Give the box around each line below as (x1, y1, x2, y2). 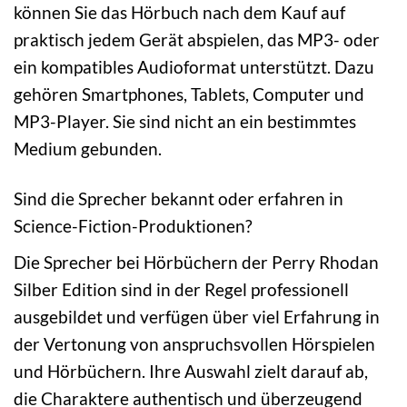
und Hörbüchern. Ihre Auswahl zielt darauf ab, (14, 360, 368, 382)
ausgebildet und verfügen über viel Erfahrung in (14, 305, 380, 327)
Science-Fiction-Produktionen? (14, 215, 253, 237)
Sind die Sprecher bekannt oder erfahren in (14, 188, 343, 210)
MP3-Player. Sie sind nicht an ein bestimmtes (14, 111, 356, 133)
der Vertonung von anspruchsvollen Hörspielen (14, 333, 375, 354)
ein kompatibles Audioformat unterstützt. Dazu (14, 56, 374, 78)
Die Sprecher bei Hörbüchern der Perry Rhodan (14, 251, 379, 273)
